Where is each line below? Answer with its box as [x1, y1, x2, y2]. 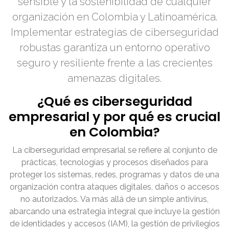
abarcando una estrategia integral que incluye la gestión [9, 207, 220, 217]
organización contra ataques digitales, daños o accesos [10, 182, 219, 192]
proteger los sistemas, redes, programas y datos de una [10, 170, 219, 180]
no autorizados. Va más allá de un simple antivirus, [20, 194, 209, 204]
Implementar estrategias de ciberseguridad [10, 26, 219, 39]
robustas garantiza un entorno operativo [19, 41, 210, 54]
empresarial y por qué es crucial [9, 108, 220, 126]
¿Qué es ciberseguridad [37, 93, 192, 111]
